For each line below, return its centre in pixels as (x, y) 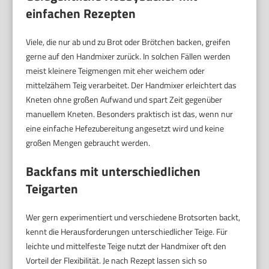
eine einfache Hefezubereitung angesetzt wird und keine (125, 128)
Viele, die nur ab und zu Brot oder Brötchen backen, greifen (128, 42)
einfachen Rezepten (81, 14)
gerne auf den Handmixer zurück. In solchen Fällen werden (128, 56)
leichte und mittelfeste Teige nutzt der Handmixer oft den (126, 246)
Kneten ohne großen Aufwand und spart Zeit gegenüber (124, 100)
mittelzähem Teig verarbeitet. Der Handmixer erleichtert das (131, 85)
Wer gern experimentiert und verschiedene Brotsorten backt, (133, 217)
